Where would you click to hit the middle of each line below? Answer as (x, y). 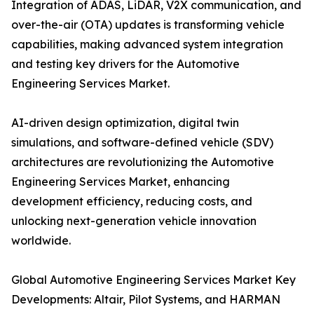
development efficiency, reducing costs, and (132, 202)
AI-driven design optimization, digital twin (125, 123)
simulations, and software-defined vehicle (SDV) (142, 143)
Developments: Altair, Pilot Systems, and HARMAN (146, 300)
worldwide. (41, 241)
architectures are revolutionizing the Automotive (143, 162)
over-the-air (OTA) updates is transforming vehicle (148, 25)
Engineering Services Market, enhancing (121, 182)
